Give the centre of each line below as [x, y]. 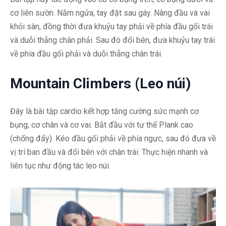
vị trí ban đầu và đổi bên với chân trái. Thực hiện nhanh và [109, 152]
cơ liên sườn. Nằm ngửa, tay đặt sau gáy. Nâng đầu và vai [110, 13]
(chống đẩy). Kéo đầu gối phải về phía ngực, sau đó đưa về [113, 139]
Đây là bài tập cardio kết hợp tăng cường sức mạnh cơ [104, 111]
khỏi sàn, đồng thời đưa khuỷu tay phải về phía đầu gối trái [111, 27]
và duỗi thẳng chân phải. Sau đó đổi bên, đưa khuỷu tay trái [112, 40]
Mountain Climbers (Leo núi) [100, 84]
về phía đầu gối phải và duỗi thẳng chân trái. [86, 54]
